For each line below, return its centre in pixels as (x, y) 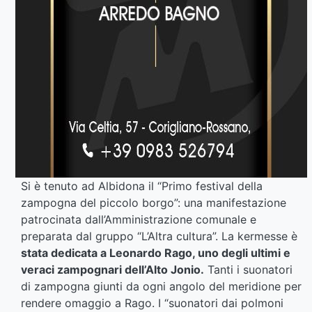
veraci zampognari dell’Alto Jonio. (112, 269)
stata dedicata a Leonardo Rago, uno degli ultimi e (156, 252)
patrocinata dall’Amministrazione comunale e (139, 219)
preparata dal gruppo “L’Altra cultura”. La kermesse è (159, 236)
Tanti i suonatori (248, 269)
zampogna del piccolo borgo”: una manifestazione (154, 202)
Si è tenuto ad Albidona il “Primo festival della (142, 186)
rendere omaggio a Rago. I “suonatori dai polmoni (152, 303)
